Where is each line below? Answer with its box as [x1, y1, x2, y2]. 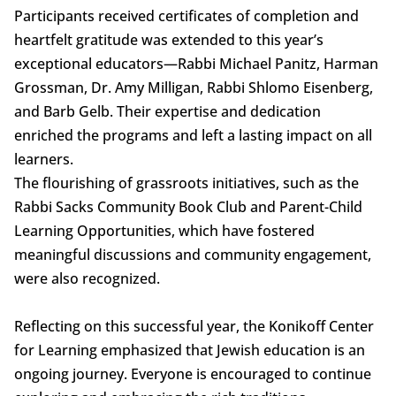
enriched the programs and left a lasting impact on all [13, 126, 372, 146]
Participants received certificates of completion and [13, 6, 359, 27]
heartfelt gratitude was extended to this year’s [13, 30, 324, 50]
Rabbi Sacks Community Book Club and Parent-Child [13, 197, 362, 217]
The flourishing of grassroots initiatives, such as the [13, 173, 359, 194]
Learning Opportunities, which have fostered [13, 221, 315, 241]
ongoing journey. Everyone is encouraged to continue [13, 364, 371, 385]
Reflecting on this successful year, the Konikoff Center [13, 316, 374, 337]
